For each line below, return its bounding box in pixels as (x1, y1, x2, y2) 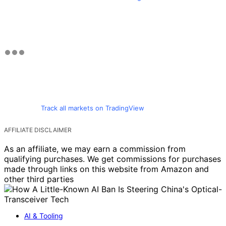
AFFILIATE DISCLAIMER (4, 126, 72, 134)
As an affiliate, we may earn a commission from (4, 143, 186, 154)
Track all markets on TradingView (40, 103, 144, 112)
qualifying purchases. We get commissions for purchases (4, 153, 221, 164)
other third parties (4, 174, 74, 184)
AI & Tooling (24, 211, 63, 220)
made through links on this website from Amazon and (4, 163, 209, 174)
